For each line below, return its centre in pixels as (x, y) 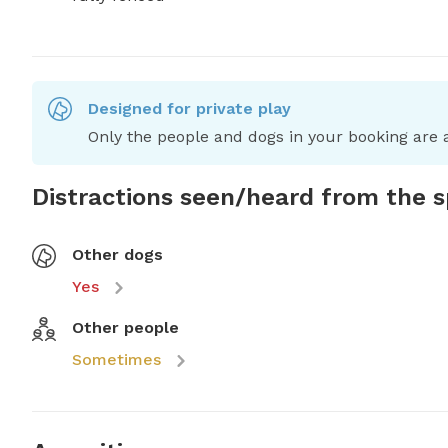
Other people (125, 328)
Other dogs (117, 255)
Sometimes (116, 360)
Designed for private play (189, 109)
